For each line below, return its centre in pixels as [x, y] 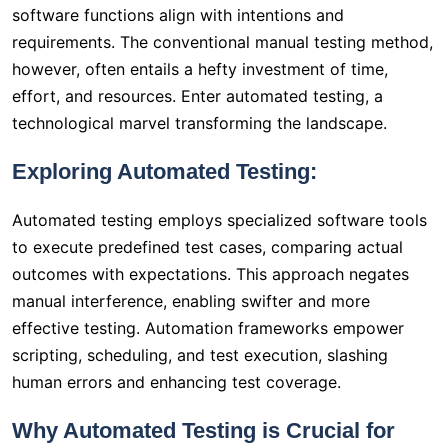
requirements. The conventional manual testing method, [222, 42]
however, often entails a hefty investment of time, [200, 69]
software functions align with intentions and [178, 15]
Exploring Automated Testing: [164, 172]
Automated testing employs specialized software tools [219, 220]
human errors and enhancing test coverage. [176, 382]
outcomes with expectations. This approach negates [210, 274]
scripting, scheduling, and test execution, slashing [200, 355]
